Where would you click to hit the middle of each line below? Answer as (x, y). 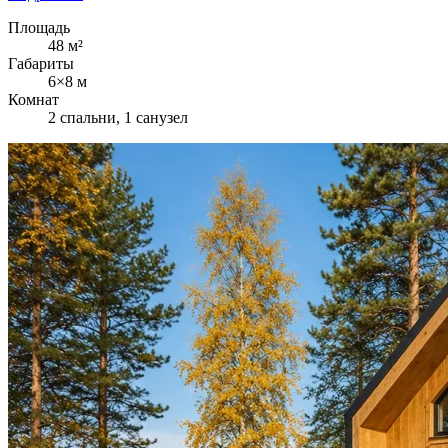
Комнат (33, 99)
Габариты (41, 63)
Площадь (39, 27)
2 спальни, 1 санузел (118, 117)
